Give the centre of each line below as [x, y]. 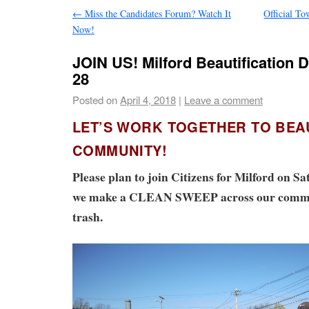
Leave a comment [223, 100]
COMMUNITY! [120, 150]
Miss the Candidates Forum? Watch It [157, 14]
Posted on [95, 100]
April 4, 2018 [148, 100]
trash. [88, 216]
